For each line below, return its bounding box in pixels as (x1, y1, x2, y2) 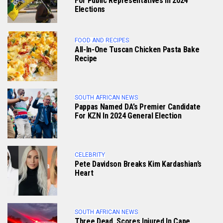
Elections (75, 4, 106, 14)
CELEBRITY (75, 151, 105, 159)
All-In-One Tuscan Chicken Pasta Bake (75, 45, 200, 55)
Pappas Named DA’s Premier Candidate (75, 102, 201, 112)
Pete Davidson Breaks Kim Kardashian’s (75, 159, 202, 169)
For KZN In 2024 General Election (75, 111, 182, 121)
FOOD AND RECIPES (75, 37, 129, 44)
